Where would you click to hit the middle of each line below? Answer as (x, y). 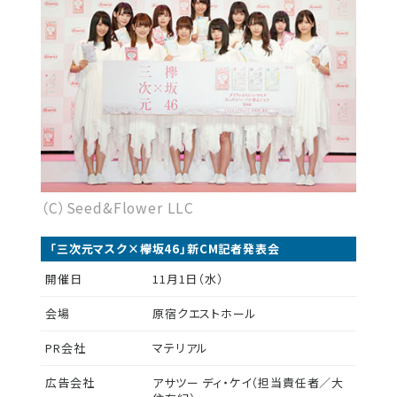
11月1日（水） (188, 278)
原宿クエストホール (205, 313)
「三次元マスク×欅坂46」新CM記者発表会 (165, 248)
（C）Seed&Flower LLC (118, 207)
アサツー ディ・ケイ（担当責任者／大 (249, 382)
